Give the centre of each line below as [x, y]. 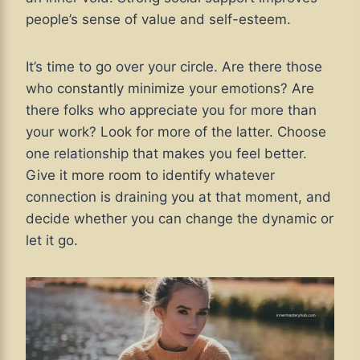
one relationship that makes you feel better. [166, 154]
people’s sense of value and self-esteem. [158, 20]
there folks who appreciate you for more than [171, 110]
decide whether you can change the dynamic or [180, 219]
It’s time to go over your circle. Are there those [174, 67]
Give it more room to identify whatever [150, 176]
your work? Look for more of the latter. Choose [176, 132]
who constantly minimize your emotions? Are [170, 89]
